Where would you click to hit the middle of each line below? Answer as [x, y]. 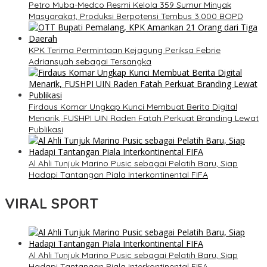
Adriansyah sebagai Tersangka [90, 62]
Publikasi [46, 130]
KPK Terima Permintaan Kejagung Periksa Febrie [125, 50]
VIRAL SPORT [52, 204]
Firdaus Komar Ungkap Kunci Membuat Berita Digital [133, 107]
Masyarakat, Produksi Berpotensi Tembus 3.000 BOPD [136, 16]
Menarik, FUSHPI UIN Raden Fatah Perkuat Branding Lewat [144, 118]
